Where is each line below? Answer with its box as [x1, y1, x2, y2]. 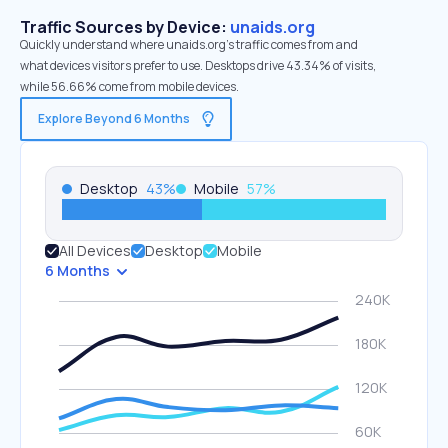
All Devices [59, 241, 131, 260]
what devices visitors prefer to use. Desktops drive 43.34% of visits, [20, 57, 376, 74]
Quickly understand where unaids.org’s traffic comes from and [20, 36, 358, 53]
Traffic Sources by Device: [20, 16, 230, 38]
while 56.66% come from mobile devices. [20, 78, 239, 95]
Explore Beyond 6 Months [38, 110, 190, 127]
